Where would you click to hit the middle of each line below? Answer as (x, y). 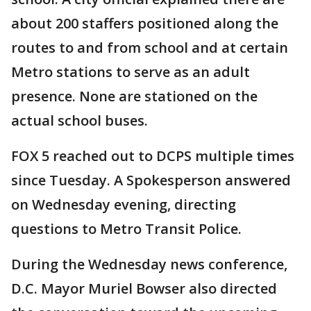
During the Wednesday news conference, (149, 264)
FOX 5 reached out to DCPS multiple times (153, 156)
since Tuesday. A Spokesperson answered (151, 180)
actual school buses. (79, 120)
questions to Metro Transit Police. (126, 229)
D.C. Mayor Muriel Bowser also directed (144, 288)
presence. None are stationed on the (134, 96)
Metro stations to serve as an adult (131, 72)
